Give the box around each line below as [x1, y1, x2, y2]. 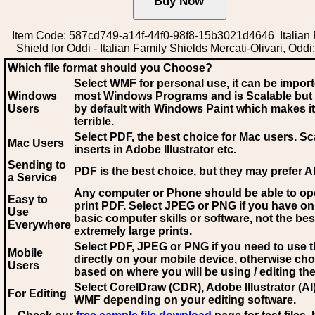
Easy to [8, 193, 48, 205]
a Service [8, 172, 57, 184]
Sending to [8, 159, 66, 171]
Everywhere [8, 219, 71, 231]
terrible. [74, 115, 114, 127]
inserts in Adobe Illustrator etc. [74, 143, 236, 155]
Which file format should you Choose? [8, 62, 212, 74]
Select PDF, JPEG [74, 240, 167, 252]
